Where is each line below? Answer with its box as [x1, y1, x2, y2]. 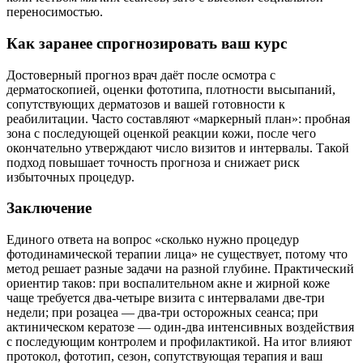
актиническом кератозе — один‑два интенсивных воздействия [6, 320, 354, 335]
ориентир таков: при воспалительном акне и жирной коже [6, 276, 330, 291]
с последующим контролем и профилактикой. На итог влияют [6, 335, 352, 349]
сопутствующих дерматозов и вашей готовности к [6, 96, 285, 111]
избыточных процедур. [6, 169, 135, 184]
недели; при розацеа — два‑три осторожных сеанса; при [6, 305, 318, 320]
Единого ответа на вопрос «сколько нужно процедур [6, 233, 299, 247]
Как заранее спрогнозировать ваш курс [6, 35, 287, 53]
